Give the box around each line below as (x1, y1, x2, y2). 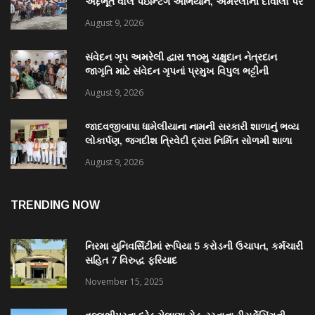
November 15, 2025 (85, 276, 164, 288)
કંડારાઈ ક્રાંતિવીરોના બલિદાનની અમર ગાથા (85, 10, 258, 22)
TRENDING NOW (11, 199, 100, 212)
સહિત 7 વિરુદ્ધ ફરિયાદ (85, 255, 177, 266)
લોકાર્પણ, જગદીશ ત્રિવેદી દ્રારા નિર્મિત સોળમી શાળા (85, 135, 292, 147)
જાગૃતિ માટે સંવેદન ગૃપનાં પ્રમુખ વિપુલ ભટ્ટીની (85, 65, 269, 77)
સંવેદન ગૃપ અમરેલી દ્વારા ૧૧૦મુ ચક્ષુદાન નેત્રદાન (85, 51, 277, 63)
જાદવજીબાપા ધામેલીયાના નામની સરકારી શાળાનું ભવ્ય (85, 121, 299, 133)
